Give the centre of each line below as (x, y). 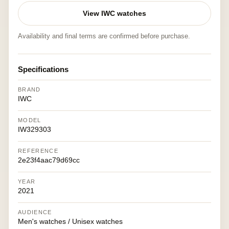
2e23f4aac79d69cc (49, 160)
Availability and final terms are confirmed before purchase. (104, 36)
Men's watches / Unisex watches (70, 221)
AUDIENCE (35, 212)
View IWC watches (114, 13)
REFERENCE (38, 151)
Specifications (43, 69)
